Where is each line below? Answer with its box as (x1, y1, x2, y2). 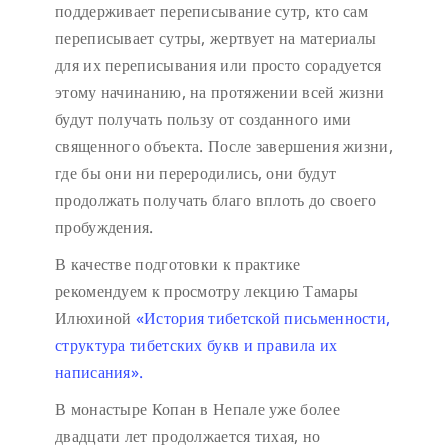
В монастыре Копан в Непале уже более (55, 398, 340, 421)
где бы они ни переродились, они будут (55, 162, 337, 185)
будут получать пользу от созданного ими (55, 108, 352, 131)
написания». (55, 361, 144, 384)
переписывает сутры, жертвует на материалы (55, 27, 377, 50)
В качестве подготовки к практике (55, 253, 301, 276)
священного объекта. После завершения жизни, (55, 135, 393, 158)
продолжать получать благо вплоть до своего (55, 189, 377, 212)
